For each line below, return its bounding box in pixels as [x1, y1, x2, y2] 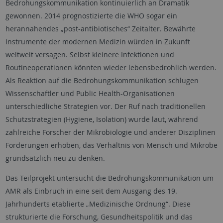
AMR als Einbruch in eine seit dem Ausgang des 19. [5, 186, 177, 196]
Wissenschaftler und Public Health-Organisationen [5, 89, 175, 99]
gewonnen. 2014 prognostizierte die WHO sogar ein [5, 11, 177, 21]
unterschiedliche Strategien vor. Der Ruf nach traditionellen [5, 102, 206, 111]
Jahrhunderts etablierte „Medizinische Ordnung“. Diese [5, 199, 191, 209]
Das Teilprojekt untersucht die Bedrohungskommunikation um [5, 173, 214, 183]
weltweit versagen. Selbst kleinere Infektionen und [5, 50, 174, 60]
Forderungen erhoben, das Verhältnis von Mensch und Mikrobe [5, 140, 218, 150]
